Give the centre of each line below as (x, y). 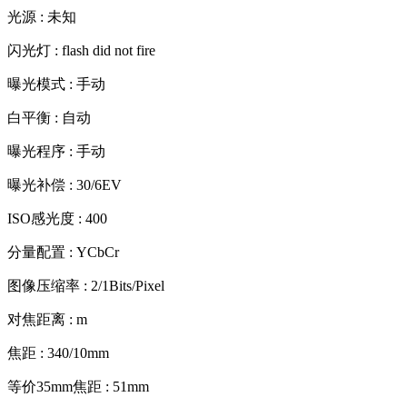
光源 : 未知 (42, 16)
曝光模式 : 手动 (56, 84)
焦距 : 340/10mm (58, 352)
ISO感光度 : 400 (57, 218)
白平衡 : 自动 (49, 117)
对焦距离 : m (47, 319)
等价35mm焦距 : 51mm (78, 386)
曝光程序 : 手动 (56, 151)
